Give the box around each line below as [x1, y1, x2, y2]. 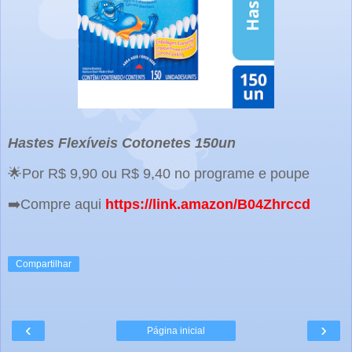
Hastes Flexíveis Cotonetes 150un [8, 135, 236, 152]
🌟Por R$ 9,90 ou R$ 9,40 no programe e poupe [8, 166, 313, 182]
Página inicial [147, 325, 205, 337]
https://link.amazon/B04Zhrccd [105, 196, 310, 212]
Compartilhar [16, 258, 71, 270]
